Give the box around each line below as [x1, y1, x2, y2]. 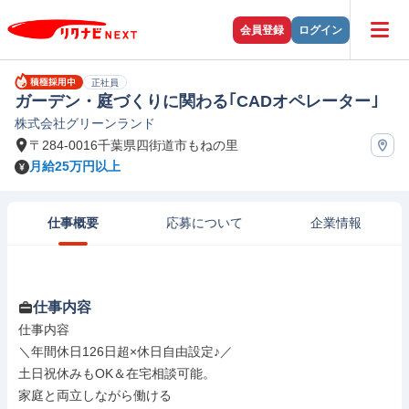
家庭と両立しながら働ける [18, 388, 172, 403]
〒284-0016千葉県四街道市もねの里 [29, 137, 238, 152]
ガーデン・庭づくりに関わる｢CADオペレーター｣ [15, 92, 379, 110]
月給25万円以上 [29, 159, 121, 173]
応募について [166, 215, 243, 230]
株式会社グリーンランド [15, 116, 155, 131]
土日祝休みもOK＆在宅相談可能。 [18, 366, 215, 381]
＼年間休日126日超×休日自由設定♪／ [18, 344, 233, 359]
